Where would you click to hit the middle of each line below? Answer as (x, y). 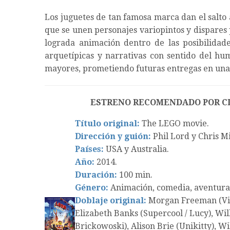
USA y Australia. (137, 149)
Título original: (107, 124)
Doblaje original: (111, 201)
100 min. (135, 175)
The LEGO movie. (174, 124)
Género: (92, 188)
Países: (89, 149)
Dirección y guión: (113, 137)
